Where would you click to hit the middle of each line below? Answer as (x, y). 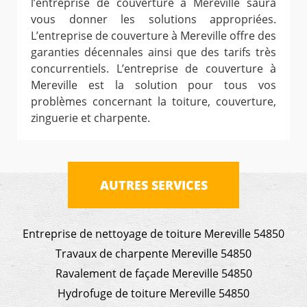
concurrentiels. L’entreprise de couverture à (153, 68)
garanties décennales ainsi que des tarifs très (153, 52)
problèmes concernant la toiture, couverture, (153, 101)
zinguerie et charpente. (90, 118)
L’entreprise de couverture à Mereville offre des (153, 35)
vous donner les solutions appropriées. (153, 19)
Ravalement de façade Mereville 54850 (153, 273)
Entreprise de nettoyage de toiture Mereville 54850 (153, 233)
